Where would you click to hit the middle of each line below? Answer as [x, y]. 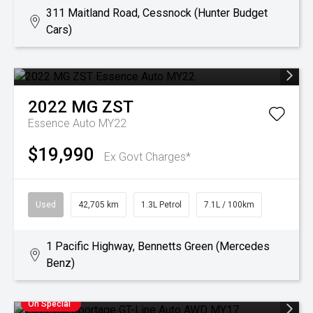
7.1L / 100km [229, 205]
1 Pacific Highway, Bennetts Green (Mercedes [158, 246]
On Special [49, 304]
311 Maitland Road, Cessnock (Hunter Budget [157, 13]
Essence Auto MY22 [77, 123]
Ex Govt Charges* [147, 157]
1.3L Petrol [161, 205]
